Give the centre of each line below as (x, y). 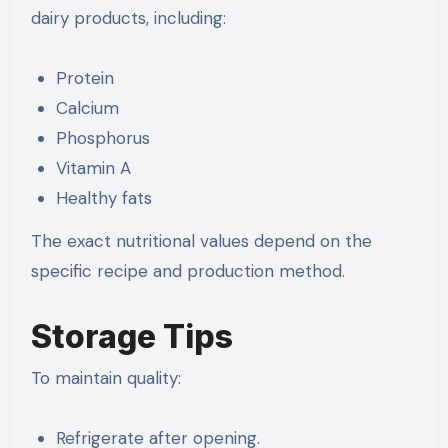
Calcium (88, 108)
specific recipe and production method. (187, 270)
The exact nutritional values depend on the (201, 240)
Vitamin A (94, 168)
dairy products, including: (128, 18)
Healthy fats (104, 198)
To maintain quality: (105, 378)
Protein (85, 78)
